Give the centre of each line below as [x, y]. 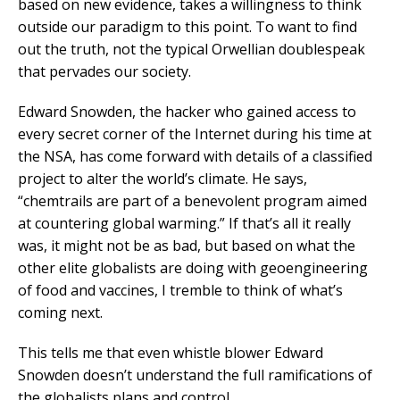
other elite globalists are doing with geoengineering [193, 268]
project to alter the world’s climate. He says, [162, 179]
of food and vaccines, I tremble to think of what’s [180, 291]
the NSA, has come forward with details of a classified [195, 157]
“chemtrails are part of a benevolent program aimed [192, 201]
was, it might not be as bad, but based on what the [187, 246]
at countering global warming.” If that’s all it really [184, 224]
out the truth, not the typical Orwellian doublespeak [192, 50]
